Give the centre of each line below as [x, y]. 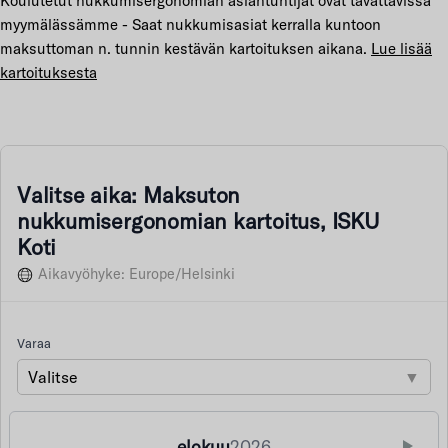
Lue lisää [401, 48]
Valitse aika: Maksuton [129, 195]
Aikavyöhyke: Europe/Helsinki [136, 274]
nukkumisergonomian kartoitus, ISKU [198, 221]
